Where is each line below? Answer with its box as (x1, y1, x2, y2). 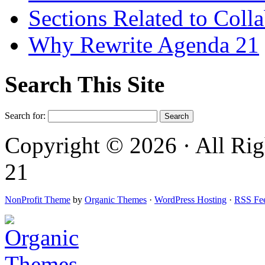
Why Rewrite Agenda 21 (28, 32, 259, 58)
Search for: (5, 110, 46, 121)
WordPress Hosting (154, 194, 227, 205)
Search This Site (5, 71, 164, 97)
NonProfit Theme (5, 194, 70, 205)
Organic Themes (85, 194, 147, 205)
